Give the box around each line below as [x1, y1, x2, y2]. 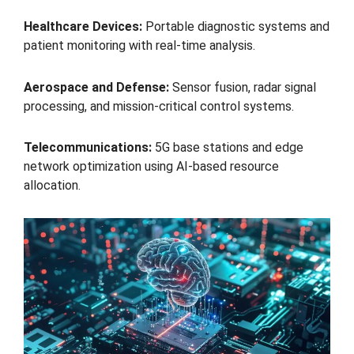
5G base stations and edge [152, 140, 303, 156]
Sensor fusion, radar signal [169, 79, 316, 95]
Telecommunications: [24, 140, 152, 156]
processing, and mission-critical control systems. [24, 98, 294, 114]
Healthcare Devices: [24, 18, 142, 34]
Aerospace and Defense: [24, 79, 169, 95]
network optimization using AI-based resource [24, 159, 279, 175]
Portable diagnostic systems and [142, 18, 330, 34]
